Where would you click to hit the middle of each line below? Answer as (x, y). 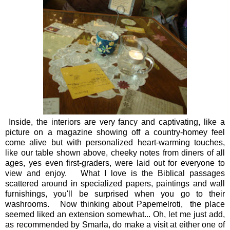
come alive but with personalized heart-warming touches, (115, 142)
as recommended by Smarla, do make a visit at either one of (115, 224)
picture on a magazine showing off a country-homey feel (115, 132)
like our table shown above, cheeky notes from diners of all (115, 152)
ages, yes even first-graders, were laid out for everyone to (115, 163)
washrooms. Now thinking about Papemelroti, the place (115, 204)
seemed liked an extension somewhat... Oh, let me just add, (115, 214)
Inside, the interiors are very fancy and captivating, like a (115, 122)
